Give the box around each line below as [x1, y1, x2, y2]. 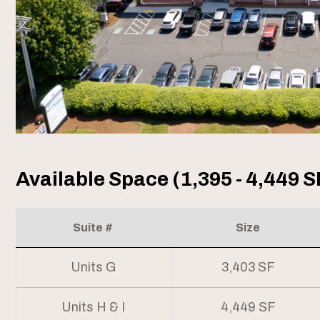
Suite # [72, 221, 113, 234]
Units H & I [61, 300, 126, 315]
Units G [71, 260, 116, 275]
